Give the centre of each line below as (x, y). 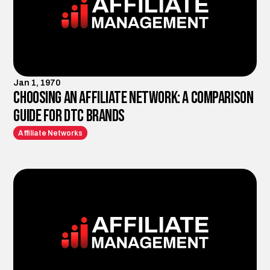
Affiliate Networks (51, 133)
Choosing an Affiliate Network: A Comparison (133, 98)
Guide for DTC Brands (69, 116)
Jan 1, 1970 (37, 83)
